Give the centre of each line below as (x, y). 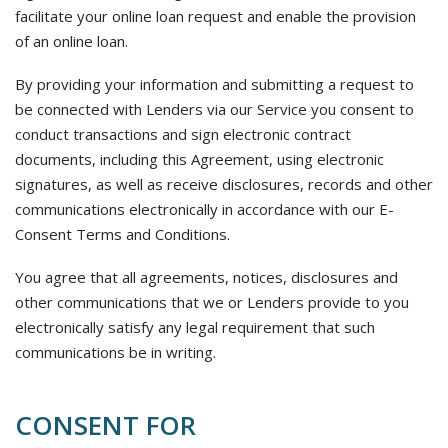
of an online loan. (71, 41)
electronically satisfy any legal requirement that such (195, 327)
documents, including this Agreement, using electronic (199, 159)
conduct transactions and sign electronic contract (183, 134)
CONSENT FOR (105, 425)
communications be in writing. (115, 352)
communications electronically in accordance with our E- (204, 209)
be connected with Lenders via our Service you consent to (214, 109)
